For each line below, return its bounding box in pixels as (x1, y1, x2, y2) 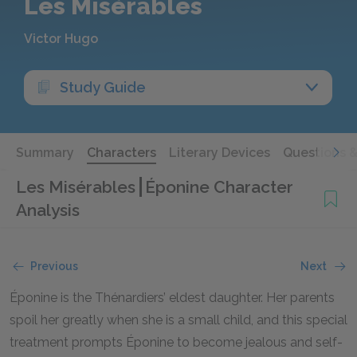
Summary (16, 145, 74, 160)
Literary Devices (169, 145, 270, 160)
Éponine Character (145, 177, 293, 197)
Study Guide (60, 79, 146, 96)
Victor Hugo (24, 31, 98, 46)
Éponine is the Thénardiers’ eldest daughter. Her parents (10, 290, 335, 305)
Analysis (16, 200, 80, 220)
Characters (87, 145, 156, 160)
